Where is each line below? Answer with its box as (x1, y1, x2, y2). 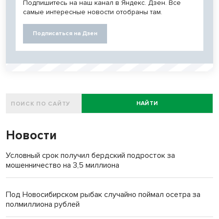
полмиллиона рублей (6, 199, 80, 210)
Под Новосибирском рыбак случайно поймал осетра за (6, 190, 200, 200)
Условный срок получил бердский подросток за (6, 151, 175, 161)
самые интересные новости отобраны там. (23, 8, 162, 17)
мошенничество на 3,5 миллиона (6, 160, 119, 171)
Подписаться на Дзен (33, 30, 97, 38)
